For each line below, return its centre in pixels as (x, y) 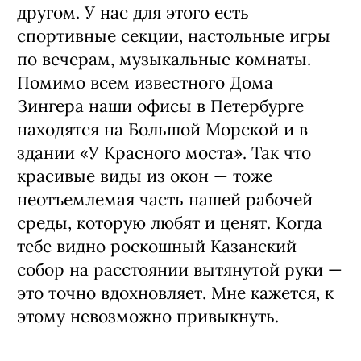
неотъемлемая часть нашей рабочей (165, 199)
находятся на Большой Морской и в (162, 129)
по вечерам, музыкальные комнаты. (164, 59)
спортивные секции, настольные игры (174, 35)
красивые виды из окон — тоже (145, 176)
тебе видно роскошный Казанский (157, 246)
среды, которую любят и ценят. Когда (170, 222)
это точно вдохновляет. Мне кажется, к (175, 293)
